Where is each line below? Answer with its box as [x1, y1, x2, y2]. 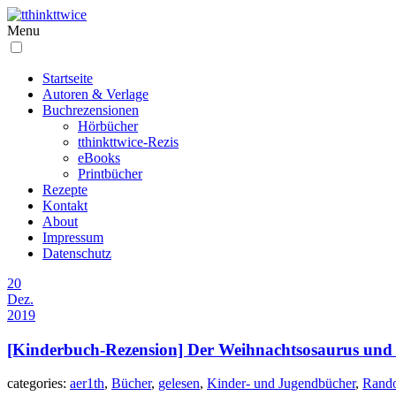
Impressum [42, 230, 103, 245]
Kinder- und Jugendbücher [207, 376, 355, 392]
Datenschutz [42, 246, 111, 261]
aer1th [70, 376, 104, 392]
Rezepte [42, 182, 88, 197]
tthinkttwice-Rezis [78, 134, 179, 149]
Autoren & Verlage [42, 87, 148, 102]
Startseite [42, 71, 93, 86]
